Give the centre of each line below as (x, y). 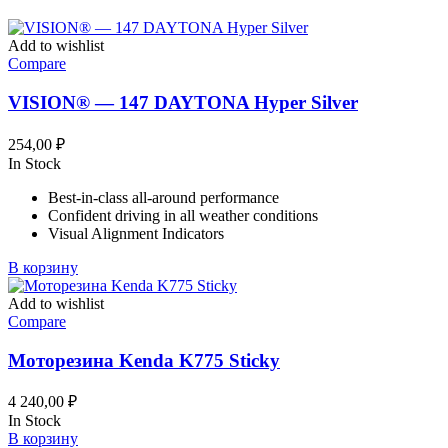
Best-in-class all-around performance (163, 197)
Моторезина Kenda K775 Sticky (144, 360)
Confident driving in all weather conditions (183, 215)
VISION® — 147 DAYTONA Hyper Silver (183, 103)
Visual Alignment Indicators (136, 233)
